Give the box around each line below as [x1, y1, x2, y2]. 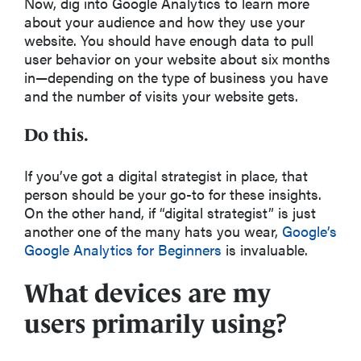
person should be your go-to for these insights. [24, 183, 322, 204]
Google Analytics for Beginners [24, 239, 222, 259]
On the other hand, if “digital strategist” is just [24, 201, 316, 222]
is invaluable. [222, 239, 308, 259]
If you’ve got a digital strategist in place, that [24, 164, 308, 185]
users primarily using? [24, 309, 287, 338]
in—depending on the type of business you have [24, 66, 328, 87]
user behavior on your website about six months [24, 48, 330, 68]
